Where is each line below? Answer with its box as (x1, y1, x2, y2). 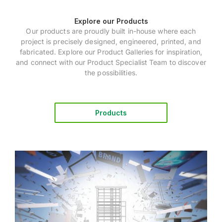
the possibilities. (85, 68, 137, 77)
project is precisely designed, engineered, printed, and (21, 37, 201, 46)
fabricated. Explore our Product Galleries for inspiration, (20, 47, 202, 56)
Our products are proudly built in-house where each (26, 26, 196, 35)
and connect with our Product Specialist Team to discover (16, 57, 206, 66)
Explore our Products (74, 16, 148, 25)
